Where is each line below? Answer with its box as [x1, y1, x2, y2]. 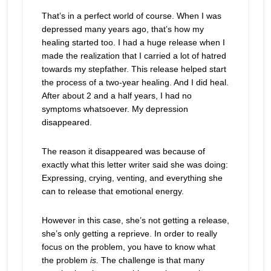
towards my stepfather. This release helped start [41, 64, 226, 74]
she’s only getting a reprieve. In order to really [41, 229, 217, 238]
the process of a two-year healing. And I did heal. [41, 77, 229, 87]
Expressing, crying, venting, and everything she [41, 173, 223, 183]
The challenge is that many [100, 255, 204, 265]
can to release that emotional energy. [41, 186, 184, 196]
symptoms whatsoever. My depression [41, 104, 188, 114]
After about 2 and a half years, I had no [41, 91, 192, 100]
